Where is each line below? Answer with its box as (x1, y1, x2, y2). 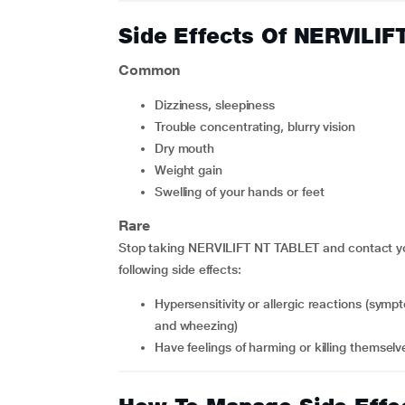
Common (118, 61, 182, 79)
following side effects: (118, 262, 241, 277)
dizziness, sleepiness (163, 98, 276, 112)
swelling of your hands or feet (162, 184, 325, 199)
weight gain (165, 163, 222, 177)
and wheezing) (154, 318, 238, 333)
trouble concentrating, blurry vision (160, 119, 355, 134)
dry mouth (163, 141, 215, 155)
